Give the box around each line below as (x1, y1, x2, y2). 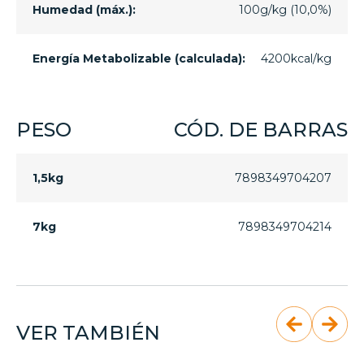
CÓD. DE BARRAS (174, 118, 348, 142)
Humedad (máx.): (32, 2, 136, 18)
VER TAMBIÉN (16, 321, 160, 345)
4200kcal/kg (261, 51, 331, 67)
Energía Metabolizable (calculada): (32, 51, 245, 67)
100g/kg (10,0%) (239, 2, 331, 18)
